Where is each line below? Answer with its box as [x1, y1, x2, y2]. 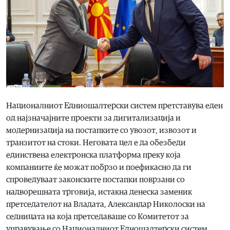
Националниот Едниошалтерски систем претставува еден [6, 101, 223, 110]
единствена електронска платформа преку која [6, 150, 181, 159]
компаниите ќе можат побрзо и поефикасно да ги [6, 163, 191, 171]
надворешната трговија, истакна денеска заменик [6, 187, 192, 196]
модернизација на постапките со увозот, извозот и [6, 126, 197, 135]
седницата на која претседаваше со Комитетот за [6, 212, 189, 221]
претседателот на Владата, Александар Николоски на [6, 200, 205, 208]
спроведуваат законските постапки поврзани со [6, 175, 185, 184]
